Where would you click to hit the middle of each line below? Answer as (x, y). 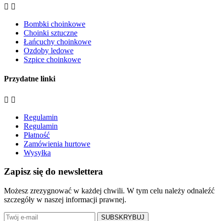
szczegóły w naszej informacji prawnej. (65, 200)
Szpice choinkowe (52, 60)
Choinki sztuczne (51, 33)
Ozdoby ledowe (49, 51)
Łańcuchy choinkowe (57, 42)
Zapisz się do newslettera (54, 172)
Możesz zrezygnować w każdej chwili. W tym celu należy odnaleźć (109, 191)
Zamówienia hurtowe (57, 144)
